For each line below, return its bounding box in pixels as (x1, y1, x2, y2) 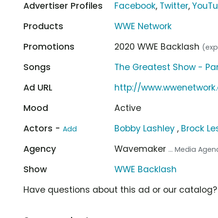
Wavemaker (114, 143, 169, 155)
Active (114, 102, 142, 114)
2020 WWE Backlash (114, 40, 202, 53)
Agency (23, 143, 56, 155)
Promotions (23, 40, 74, 53)
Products (23, 20, 63, 32)
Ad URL (23, 81, 53, 93)
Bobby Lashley (114, 122, 175, 134)
